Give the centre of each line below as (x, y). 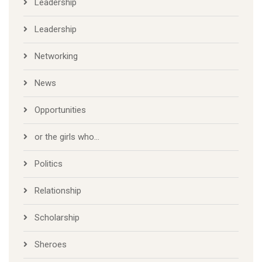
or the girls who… (67, 137)
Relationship (58, 191)
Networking (56, 56)
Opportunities (60, 110)
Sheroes (51, 245)
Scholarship (57, 218)
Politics (49, 164)
